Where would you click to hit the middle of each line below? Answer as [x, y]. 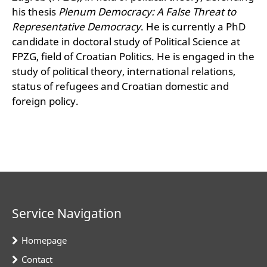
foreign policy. [45, 101]
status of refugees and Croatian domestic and [120, 86]
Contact [37, 259]
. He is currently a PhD [193, 26]
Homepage [44, 240]
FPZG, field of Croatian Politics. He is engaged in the [133, 56]
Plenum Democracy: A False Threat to [147, 11]
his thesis [35, 11]
